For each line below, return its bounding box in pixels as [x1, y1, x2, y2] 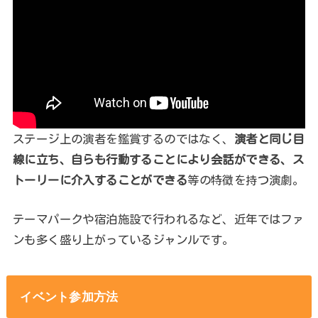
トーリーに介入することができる [12, 173, 188, 186]
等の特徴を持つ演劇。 [187, 173, 305, 186]
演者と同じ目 [234, 132, 305, 145]
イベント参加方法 [20, 289, 119, 304]
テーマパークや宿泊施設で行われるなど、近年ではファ [12, 213, 305, 226]
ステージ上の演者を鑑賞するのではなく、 [12, 132, 234, 145]
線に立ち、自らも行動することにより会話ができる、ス [12, 153, 305, 165]
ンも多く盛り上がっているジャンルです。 [12, 234, 234, 246]
